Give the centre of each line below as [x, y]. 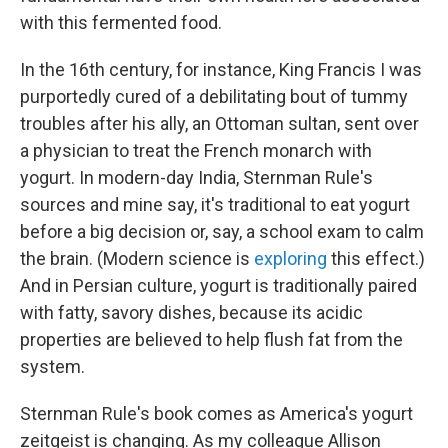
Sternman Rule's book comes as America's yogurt [216, 413]
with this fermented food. [121, 22]
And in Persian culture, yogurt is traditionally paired [218, 285]
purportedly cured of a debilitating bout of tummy [214, 96]
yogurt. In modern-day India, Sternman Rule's [196, 177]
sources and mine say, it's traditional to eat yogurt [215, 204]
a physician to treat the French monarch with [196, 150]
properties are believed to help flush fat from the [211, 339]
